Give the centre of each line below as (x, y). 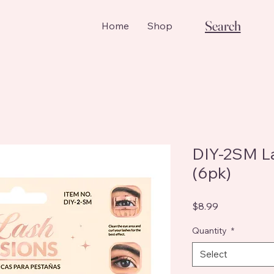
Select (214, 254)
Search (223, 26)
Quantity (210, 230)
